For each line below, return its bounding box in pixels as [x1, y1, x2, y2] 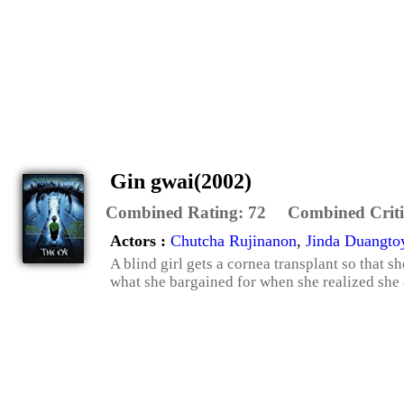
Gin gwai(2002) [110, 170, 252, 193]
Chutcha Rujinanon [170, 232, 297, 250]
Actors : [110, 232, 170, 250]
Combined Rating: [106, 203, 248, 222]
